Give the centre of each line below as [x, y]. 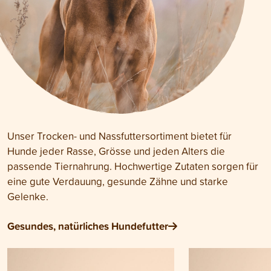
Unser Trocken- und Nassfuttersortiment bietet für [119, 136]
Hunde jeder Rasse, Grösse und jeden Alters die [116, 151]
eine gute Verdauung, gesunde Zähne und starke [118, 181]
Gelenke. [28, 197]
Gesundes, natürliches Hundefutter [88, 226]
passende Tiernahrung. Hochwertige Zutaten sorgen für [133, 166]
